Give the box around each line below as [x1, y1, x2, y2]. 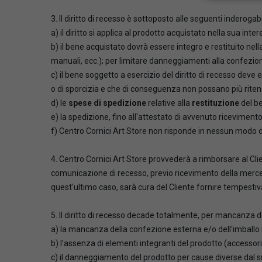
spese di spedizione [68, 98, 146, 108]
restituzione [192, 98, 241, 108]
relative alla [146, 98, 192, 108]
